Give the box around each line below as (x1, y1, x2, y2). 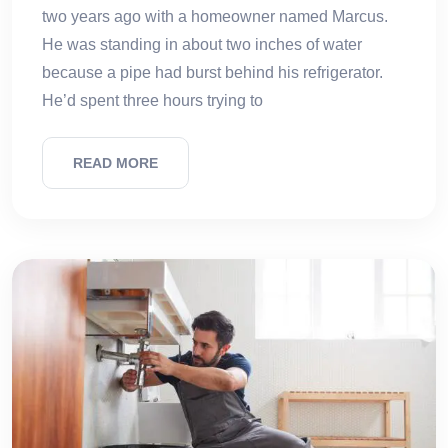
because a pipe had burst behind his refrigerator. (42, 64, 383, 82)
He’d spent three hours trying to (42, 92, 263, 110)
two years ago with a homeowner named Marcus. (42, 8, 388, 26)
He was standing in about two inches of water (42, 36, 362, 54)
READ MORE (73, 155, 158, 172)
